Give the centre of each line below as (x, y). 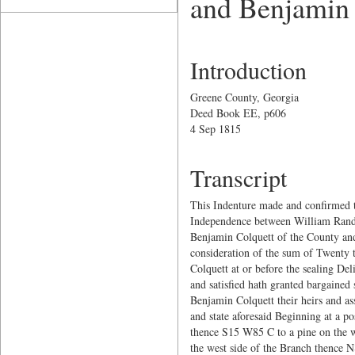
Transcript (238, 177)
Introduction (248, 70)
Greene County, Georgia (244, 97)
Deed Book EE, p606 (238, 113)
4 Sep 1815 (215, 129)
